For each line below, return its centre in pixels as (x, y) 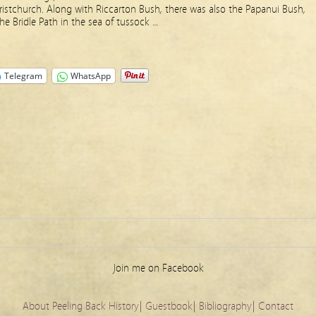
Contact (276, 306)
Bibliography (225, 306)
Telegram (23, 76)
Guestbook (169, 306)
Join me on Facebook (158, 268)
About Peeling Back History (81, 306)
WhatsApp (91, 76)
